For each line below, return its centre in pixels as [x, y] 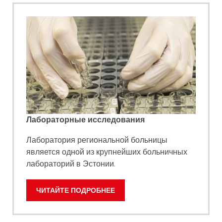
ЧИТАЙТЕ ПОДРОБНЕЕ [76, 190]
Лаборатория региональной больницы [97, 140]
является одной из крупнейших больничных [107, 152]
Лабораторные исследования [85, 119]
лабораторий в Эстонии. [71, 164]
